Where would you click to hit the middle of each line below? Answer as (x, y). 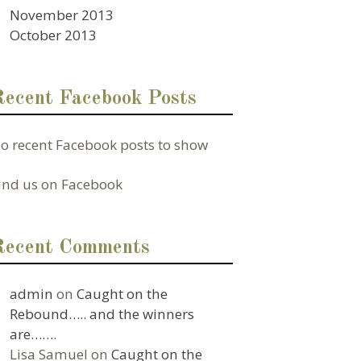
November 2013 (62, 15)
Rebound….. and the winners (102, 313)
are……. (33, 334)
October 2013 (54, 35)
